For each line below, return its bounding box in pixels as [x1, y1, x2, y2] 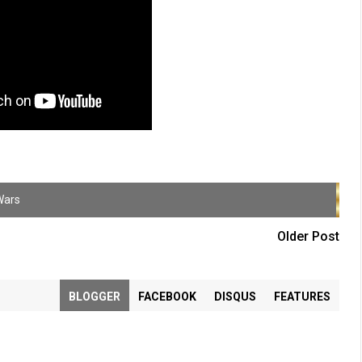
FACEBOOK [137, 290, 196, 303]
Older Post [276, 229, 339, 244]
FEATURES [273, 290, 330, 303]
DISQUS [213, 290, 256, 303]
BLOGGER [68, 290, 120, 303]
